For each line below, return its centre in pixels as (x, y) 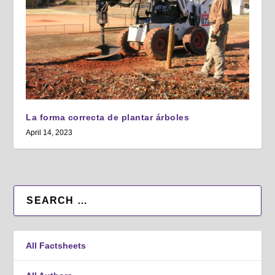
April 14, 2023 (49, 132)
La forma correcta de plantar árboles (108, 117)
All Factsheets (56, 245)
